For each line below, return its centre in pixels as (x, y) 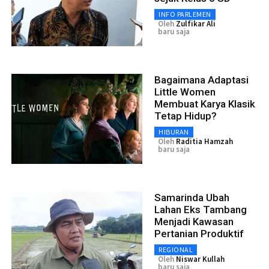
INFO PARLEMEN (185, 14)
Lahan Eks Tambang (201, 210)
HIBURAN (174, 132)
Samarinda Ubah (192, 198)
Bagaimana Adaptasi (201, 80)
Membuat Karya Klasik (205, 104)
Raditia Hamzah (204, 142)
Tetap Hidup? (186, 116)
